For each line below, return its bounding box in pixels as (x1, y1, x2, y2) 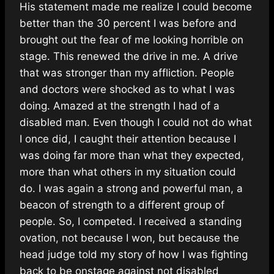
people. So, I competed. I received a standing (20, 215, 242, 228)
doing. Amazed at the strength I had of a (20, 99, 220, 112)
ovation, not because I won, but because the (20, 231, 239, 244)
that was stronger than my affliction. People (20, 66, 234, 79)
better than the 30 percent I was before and (20, 17, 237, 29)
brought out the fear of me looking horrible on (20, 33, 243, 46)
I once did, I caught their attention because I (20, 132, 236, 145)
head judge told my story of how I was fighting (20, 248, 248, 261)
